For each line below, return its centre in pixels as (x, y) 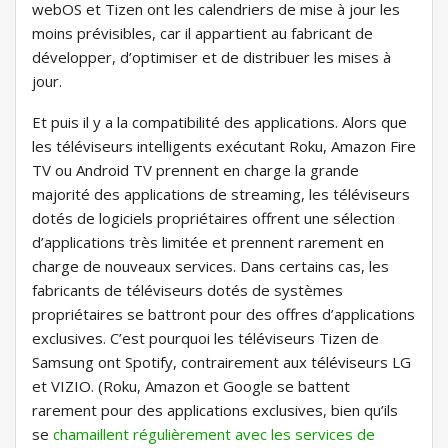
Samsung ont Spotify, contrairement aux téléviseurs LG (221, 362)
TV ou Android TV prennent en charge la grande (195, 170)
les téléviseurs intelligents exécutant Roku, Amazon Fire (224, 146)
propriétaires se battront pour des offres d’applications (223, 314)
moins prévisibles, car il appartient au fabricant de (202, 33)
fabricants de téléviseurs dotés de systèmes (187, 290)
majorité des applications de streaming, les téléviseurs (221, 194)
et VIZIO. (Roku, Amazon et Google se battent (191, 386)
